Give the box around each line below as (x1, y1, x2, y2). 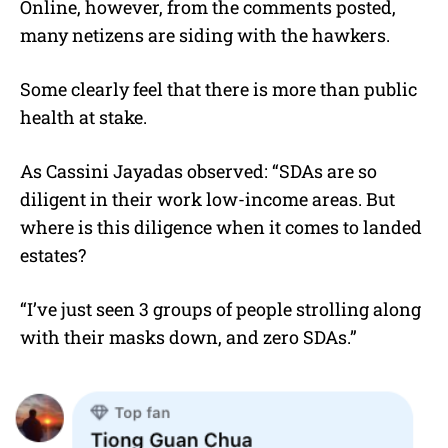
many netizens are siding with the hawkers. (20, 22, 390, 47)
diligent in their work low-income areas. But (20, 186, 395, 211)
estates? (20, 242, 86, 267)
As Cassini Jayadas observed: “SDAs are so (20, 158, 377, 183)
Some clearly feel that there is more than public (20, 76, 417, 101)
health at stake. (20, 104, 147, 129)
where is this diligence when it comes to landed (20, 214, 422, 239)
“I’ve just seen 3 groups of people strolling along (20, 296, 421, 321)
